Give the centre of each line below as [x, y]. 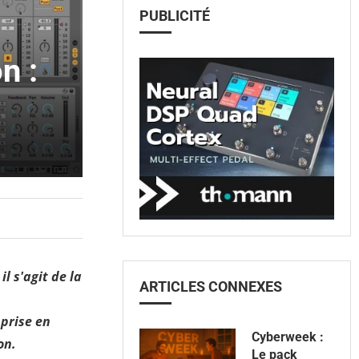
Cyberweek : [288, 337]
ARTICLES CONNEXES [211, 287]
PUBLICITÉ [175, 16]
